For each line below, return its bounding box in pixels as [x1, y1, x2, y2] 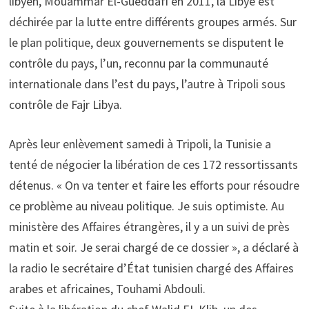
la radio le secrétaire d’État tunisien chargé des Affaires [8, 260, 294, 276]
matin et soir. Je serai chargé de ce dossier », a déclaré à [8, 239, 299, 255]
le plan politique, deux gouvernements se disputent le [8, 34, 283, 50]
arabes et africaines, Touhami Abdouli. [8, 281, 206, 297]
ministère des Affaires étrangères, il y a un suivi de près [8, 219, 290, 235]
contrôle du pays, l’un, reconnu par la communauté [8, 55, 268, 71]
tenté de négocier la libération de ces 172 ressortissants [8, 157, 298, 172]
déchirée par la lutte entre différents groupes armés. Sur [8, 14, 297, 30]
